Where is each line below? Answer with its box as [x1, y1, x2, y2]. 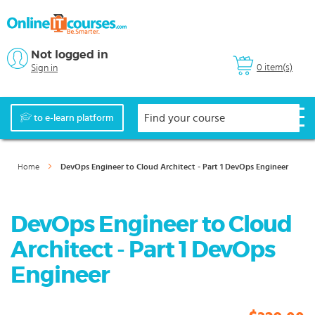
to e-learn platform [34, 113, 114, 124]
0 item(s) [257, 63, 292, 73]
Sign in [31, 63, 58, 74]
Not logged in [31, 48, 108, 63]
